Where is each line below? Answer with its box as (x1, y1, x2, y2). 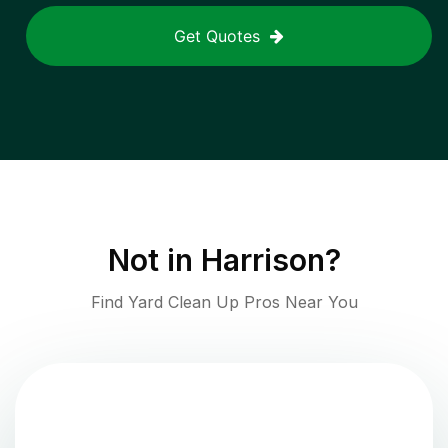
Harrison (200, 242, 325, 279)
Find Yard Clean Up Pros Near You (90, 292, 358, 313)
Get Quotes (174, 26, 260, 47)
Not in (107, 242, 201, 279)
